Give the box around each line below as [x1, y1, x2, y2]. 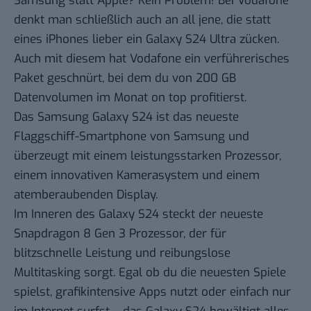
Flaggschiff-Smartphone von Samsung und [14, 128, 249, 144]
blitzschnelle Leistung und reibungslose [14, 244, 230, 261]
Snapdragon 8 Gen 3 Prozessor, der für [14, 225, 226, 242]
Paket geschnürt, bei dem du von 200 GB [14, 69, 236, 86]
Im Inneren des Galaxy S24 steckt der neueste [14, 205, 263, 222]
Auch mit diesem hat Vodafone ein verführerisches [14, 50, 289, 67]
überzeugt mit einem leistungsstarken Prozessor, [14, 147, 281, 164]
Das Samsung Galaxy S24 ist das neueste [14, 108, 239, 125]
